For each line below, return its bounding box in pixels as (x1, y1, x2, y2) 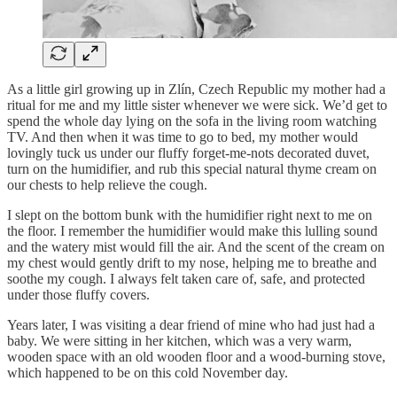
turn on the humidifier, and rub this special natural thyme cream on (7, 160, 377, 176)
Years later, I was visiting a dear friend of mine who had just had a (7, 316, 375, 332)
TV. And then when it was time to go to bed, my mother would (7, 128, 358, 144)
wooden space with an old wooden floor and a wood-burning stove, (7, 348, 385, 364)
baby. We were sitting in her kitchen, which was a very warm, (7, 332, 352, 348)
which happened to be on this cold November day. (7, 364, 288, 380)
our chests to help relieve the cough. (7, 176, 207, 192)
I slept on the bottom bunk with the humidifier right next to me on (7, 206, 372, 222)
